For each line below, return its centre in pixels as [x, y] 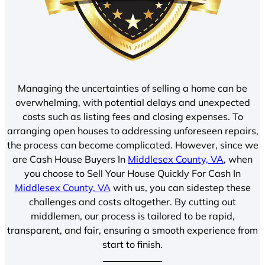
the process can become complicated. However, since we [132, 145]
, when [238, 159]
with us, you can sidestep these [180, 188]
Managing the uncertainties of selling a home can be [132, 88]
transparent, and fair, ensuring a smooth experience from [132, 230]
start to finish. [132, 244]
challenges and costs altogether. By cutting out [132, 202]
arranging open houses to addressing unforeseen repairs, [132, 131]
